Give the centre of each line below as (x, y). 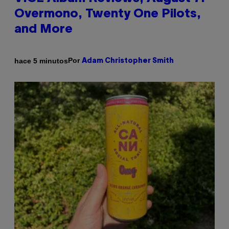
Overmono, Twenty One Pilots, (108, 15)
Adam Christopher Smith (128, 61)
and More (43, 30)
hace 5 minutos (41, 61)
